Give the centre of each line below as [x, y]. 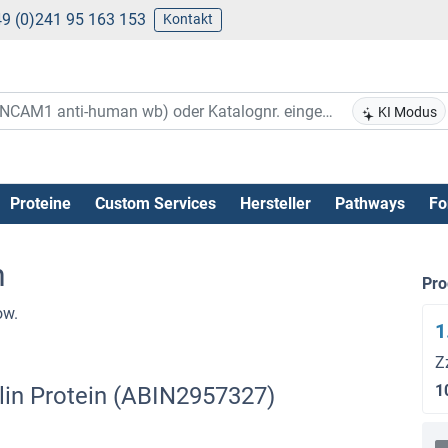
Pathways [369, 203]
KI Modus [406, 112]
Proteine [40, 203]
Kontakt [187, 19]
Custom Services [155, 203]
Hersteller [275, 203]
